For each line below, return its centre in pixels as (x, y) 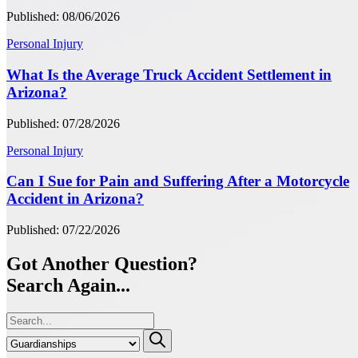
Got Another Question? (102, 264)
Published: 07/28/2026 (63, 123)
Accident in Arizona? (75, 199)
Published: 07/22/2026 (63, 230)
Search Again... (68, 285)
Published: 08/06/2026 (63, 17)
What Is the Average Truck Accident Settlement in (169, 74)
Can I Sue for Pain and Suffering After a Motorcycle (178, 181)
